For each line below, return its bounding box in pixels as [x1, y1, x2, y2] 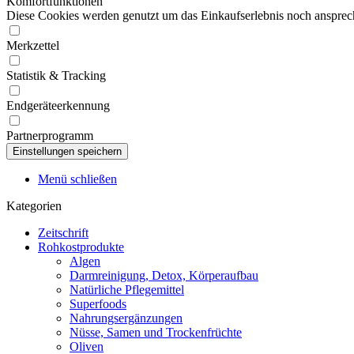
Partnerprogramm [6, 129, 93, 142]
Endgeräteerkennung [6, 99, 110, 112]
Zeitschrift [38, 226, 88, 239]
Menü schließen [38, 172, 117, 186]
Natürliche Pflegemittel [70, 283, 184, 296]
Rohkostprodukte [38, 240, 124, 254]
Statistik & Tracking [6, 69, 106, 82]
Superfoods [70, 297, 126, 311]
